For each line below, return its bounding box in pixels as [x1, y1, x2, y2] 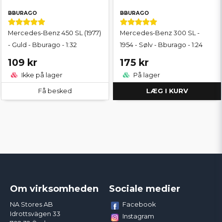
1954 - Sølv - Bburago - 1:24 [120, 41, 203, 49]
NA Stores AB [10, 200, 53, 208]
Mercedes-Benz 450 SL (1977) [8, 29, 101, 37]
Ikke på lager [20, 71, 62, 79]
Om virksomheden [10, 183, 99, 194]
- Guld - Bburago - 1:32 [8, 41, 77, 49]
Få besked [38, 87, 72, 95]
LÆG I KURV [146, 87, 188, 95]
